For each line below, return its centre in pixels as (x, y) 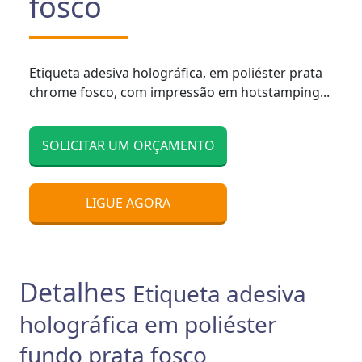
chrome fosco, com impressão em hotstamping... (179, 92)
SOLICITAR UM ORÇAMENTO (128, 145)
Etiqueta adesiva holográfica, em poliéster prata (176, 72)
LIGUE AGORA (128, 202)
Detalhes (76, 292)
